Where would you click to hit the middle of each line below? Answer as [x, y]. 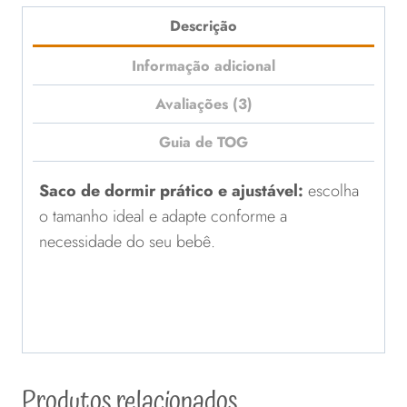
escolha [331, 191]
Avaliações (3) [203, 104]
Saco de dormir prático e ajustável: [171, 191]
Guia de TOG [203, 143]
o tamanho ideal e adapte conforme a [163, 217]
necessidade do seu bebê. [127, 242]
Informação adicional [203, 66]
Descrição [203, 25]
